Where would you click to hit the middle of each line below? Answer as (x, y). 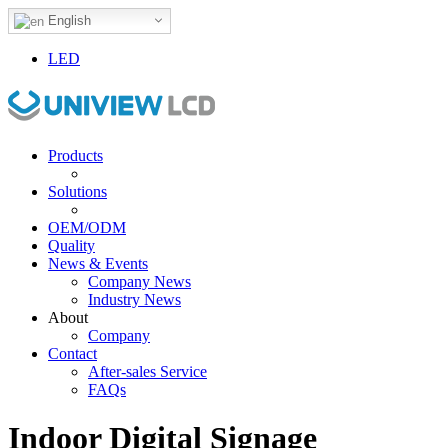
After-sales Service (147, 371)
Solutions (77, 191)
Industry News (134, 299)
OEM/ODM (87, 227)
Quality (71, 245)
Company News (139, 281)
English (67, 20)
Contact (72, 353)
